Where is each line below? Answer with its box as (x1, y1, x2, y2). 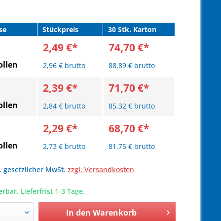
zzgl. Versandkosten (68, 165, 135, 174)
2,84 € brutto (43, 101, 86, 110)
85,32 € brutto (109, 101, 155, 110)
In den (66, 207, 91, 218)
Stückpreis (42, 25, 79, 34)
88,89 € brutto (109, 61, 155, 70)
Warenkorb (92, 207, 137, 218)
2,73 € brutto (43, 142, 86, 151)
